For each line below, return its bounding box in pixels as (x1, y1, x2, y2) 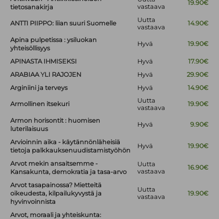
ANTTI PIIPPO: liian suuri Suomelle (10, 20, 117, 27)
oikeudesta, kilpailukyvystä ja (10, 190, 102, 197)
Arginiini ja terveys (10, 84, 68, 92)
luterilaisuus (10, 125, 48, 133)
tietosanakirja (10, 3, 54, 11)
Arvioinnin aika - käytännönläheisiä (10, 138, 121, 146)
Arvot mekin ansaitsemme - (10, 160, 98, 168)
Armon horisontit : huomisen (10, 117, 101, 125)
